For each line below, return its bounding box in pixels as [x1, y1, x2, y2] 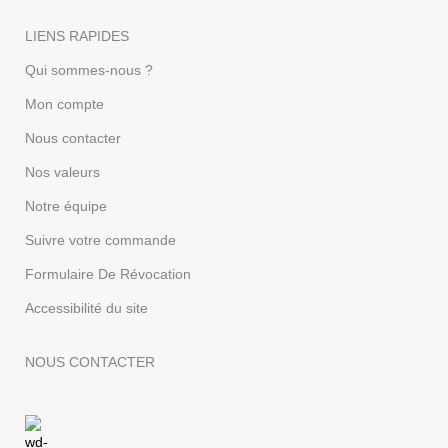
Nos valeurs [25, 163, 101, 180]
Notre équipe [25, 197, 108, 214]
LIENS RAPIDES [25, 27, 130, 44]
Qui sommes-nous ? [25, 61, 154, 78]
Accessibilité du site [25, 299, 149, 316]
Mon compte [25, 95, 105, 112]
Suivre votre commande [25, 231, 177, 248]
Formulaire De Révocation [25, 265, 192, 282]
